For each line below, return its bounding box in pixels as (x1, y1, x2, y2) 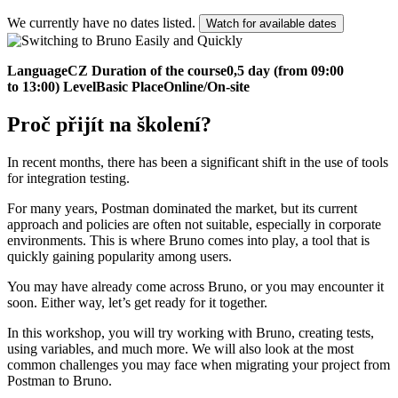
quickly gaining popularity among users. (7, 248, 232, 264)
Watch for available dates (206, 16, 337, 30)
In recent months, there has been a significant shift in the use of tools (7, 154, 388, 170)
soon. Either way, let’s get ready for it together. (7, 294, 267, 310)
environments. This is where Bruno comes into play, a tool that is (7, 232, 370, 248)
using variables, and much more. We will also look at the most (7, 340, 354, 356)
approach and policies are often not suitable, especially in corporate (7, 216, 381, 232)
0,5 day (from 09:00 (227, 62, 344, 78)
